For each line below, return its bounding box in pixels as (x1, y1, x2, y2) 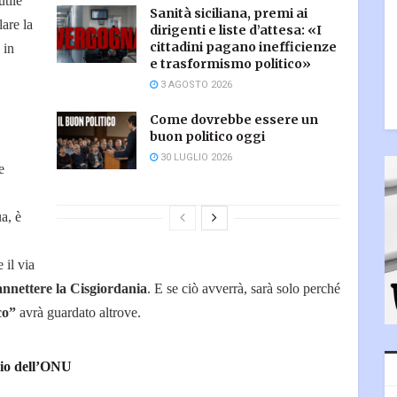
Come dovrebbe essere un (150, 112, 318, 128)
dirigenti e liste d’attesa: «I (150, 22, 322, 39)
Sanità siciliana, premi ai (150, 5, 307, 22)
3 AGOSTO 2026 (158, 77, 232, 93)
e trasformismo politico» (150, 56, 311, 73)
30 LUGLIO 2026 (158, 150, 232, 166)
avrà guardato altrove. (16, 305, 141, 321)
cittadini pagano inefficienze (150, 39, 337, 56)
